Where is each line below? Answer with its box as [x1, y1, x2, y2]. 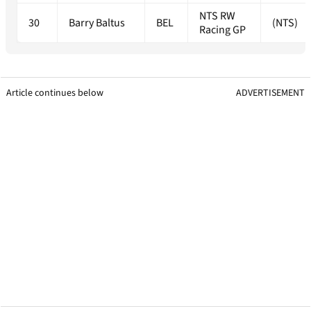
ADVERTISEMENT [236, 86, 305, 101]
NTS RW [199, 8, 235, 24]
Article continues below [6, 86, 103, 101]
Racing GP [199, 22, 246, 38]
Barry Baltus [69, 15, 125, 31]
